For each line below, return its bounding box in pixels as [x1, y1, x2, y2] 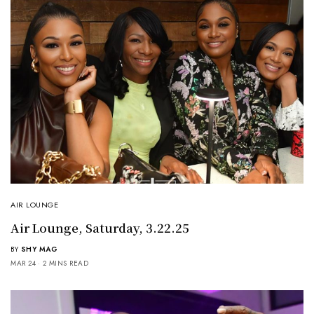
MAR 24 [11, 257, 36, 268]
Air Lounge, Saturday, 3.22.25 [11, 218, 189, 236]
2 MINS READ [42, 257, 88, 268]
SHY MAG [20, 243, 57, 254]
